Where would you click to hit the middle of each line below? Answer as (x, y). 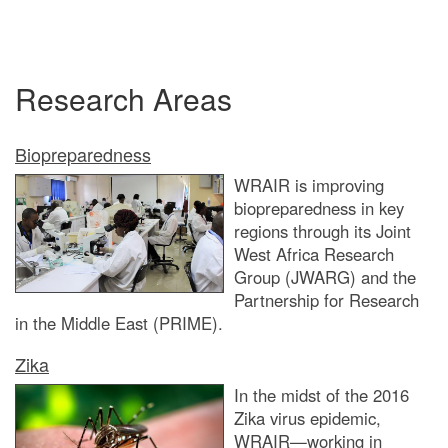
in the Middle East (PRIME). (119, 323)
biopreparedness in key (319, 208)
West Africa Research (314, 254)
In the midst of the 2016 (321, 395)
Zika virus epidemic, (307, 418)
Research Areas (123, 99)
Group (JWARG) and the (325, 277)
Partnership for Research (326, 300)
